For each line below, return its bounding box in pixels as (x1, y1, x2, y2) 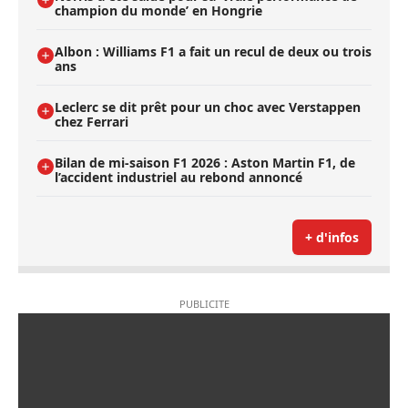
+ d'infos (305, 228, 359, 246)
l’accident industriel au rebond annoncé (55, 168, 302, 186)
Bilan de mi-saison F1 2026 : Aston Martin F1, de (55, 153, 355, 171)
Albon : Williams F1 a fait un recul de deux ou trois (55, 42, 372, 60)
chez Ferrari (55, 112, 128, 130)
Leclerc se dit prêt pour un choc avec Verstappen (55, 97, 361, 116)
